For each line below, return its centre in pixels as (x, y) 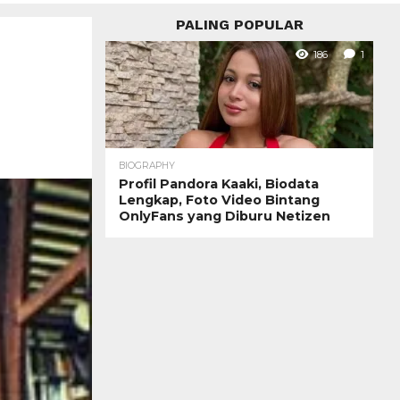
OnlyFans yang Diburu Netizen (225, 216)
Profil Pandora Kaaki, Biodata (219, 183)
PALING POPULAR (239, 24)
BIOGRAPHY (147, 165)
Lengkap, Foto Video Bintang (219, 200)
